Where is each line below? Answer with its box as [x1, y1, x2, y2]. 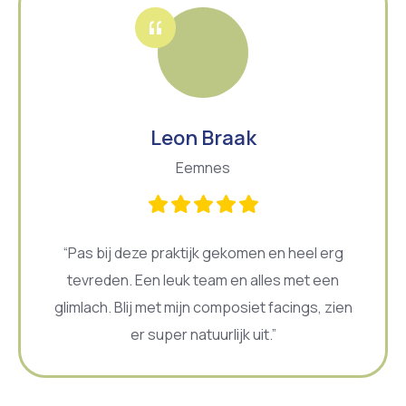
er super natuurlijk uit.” [130, 324, 276, 344]
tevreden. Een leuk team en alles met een [67, 269, 339, 290]
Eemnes [176, 157, 230, 178]
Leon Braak [150, 123, 256, 151]
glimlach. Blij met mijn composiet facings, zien [53, 296, 353, 317]
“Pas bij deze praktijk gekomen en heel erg [63, 242, 343, 263]
